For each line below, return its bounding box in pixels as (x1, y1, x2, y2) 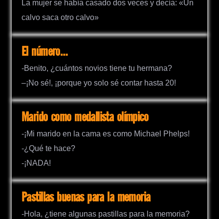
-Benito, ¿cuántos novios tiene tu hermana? (22, 64, 172, 72)
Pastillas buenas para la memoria (22, 190, 151, 205)
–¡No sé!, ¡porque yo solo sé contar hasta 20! (22, 78, 176, 87)
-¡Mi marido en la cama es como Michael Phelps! (22, 129, 190, 138)
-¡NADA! (22, 158, 51, 167)
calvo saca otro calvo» (22, 13, 99, 22)
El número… (22, 44, 68, 59)
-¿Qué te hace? (22, 144, 75, 153)
